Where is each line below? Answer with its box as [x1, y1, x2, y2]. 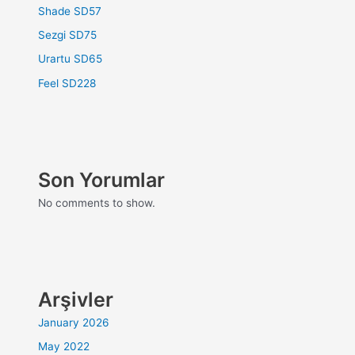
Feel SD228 [38, 76, 97, 90]
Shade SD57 [38, 4, 102, 17]
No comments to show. [38, 196, 156, 209]
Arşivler [38, 287, 114, 311]
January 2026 [38, 315, 110, 329]
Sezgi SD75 [38, 28, 97, 41]
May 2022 [38, 340, 90, 353]
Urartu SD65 [38, 52, 103, 66]
